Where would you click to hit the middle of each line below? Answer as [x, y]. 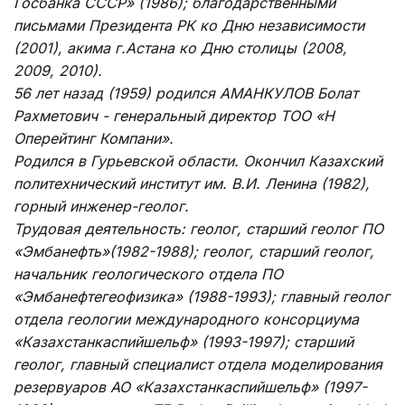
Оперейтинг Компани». [94, 138]
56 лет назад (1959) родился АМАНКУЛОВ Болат [186, 93]
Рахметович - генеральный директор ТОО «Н [174, 115]
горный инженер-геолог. [101, 206]
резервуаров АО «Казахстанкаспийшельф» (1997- [190, 386]
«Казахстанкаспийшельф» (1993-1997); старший [184, 341]
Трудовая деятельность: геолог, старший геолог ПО [198, 228]
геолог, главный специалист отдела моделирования [198, 364]
